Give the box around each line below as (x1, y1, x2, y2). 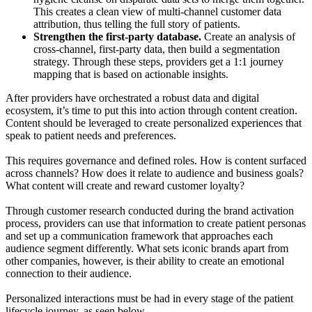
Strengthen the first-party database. (33, 31, 204, 43)
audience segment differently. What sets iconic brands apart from (6, 242, 288, 255)
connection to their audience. (6, 267, 132, 280)
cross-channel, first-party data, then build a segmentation (33, 43, 280, 56)
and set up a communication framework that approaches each (6, 230, 273, 242)
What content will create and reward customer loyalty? (6, 180, 244, 192)
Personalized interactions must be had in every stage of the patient (6, 292, 293, 305)
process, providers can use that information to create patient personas (6, 217, 306, 230)
